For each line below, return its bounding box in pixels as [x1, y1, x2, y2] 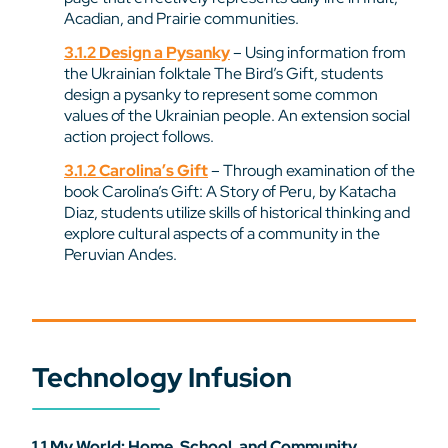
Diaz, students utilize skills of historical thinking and [64, 201, 410, 223]
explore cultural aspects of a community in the [64, 222, 380, 244]
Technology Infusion [32, 360, 292, 396]
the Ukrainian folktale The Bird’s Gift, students [64, 63, 383, 85]
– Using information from [230, 42, 406, 64]
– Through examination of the [208, 159, 415, 181]
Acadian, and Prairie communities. [64, 8, 299, 30]
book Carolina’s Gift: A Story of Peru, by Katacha [64, 180, 396, 202]
